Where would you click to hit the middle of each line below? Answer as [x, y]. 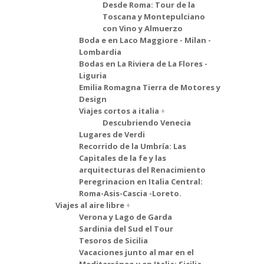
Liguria [93, 75]
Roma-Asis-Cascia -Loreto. [130, 193]
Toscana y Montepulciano [154, 16]
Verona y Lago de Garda [126, 217]
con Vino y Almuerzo [143, 28]
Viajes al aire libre [90, 205]
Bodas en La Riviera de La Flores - [143, 64]
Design [93, 99]
